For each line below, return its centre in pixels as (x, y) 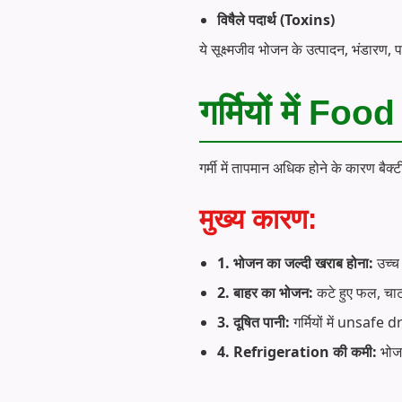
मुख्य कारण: (258, 219)
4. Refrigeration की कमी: (297, 351)
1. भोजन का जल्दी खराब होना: (295, 262)
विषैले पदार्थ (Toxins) (276, 19)
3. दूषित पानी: (253, 322)
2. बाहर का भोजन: (265, 292)
